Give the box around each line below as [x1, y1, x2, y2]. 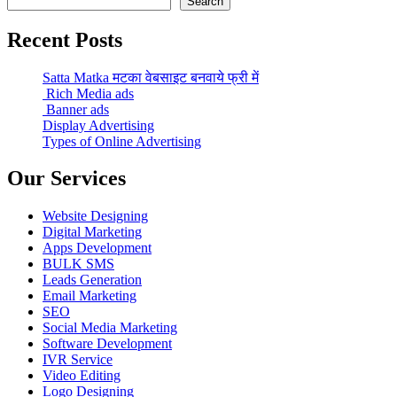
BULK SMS [43, 256, 114, 272]
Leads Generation [43, 272, 142, 288]
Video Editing [43, 368, 121, 384]
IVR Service [43, 352, 113, 368]
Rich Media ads [43, 85, 134, 101]
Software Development [43, 336, 172, 352]
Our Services [7, 167, 126, 191]
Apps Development [43, 240, 152, 256]
